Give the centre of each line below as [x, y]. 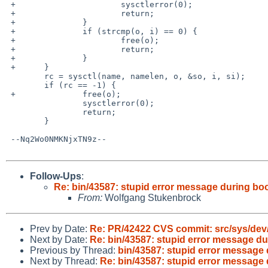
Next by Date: [60, 239]
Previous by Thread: [74, 250]
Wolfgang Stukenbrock [152, 197]
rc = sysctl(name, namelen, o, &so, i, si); [25, 76]
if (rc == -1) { [25, 85]
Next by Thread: [65, 261]
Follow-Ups [56, 176]
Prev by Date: [60, 229]
